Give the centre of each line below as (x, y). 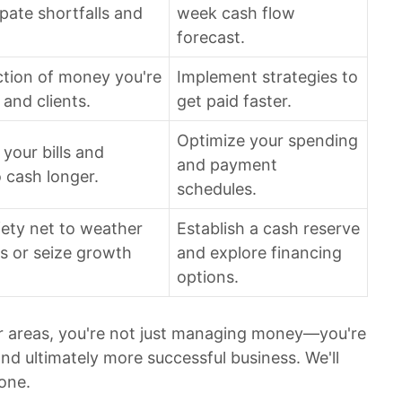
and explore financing (259, 252)
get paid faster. (234, 100)
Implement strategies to (267, 76)
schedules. (217, 188)
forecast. (211, 37)
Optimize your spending (267, 140)
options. (208, 276)
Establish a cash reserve (268, 228)
